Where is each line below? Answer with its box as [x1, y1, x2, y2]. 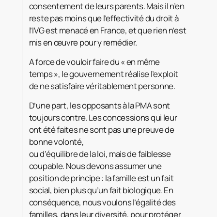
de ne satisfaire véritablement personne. [29, 80, 175, 92]
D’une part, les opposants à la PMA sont [29, 99, 170, 111]
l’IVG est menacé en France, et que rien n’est [29, 24, 186, 36]
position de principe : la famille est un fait [29, 172, 174, 184]
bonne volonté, [29, 136, 84, 147]
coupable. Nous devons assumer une [29, 160, 162, 171]
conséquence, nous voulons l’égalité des [29, 196, 176, 208]
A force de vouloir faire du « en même [29, 56, 160, 67]
